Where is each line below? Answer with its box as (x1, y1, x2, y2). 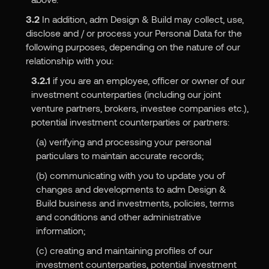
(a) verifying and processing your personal (36, 136, 212, 148)
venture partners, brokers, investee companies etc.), (31, 102, 249, 114)
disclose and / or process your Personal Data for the (25, 27, 242, 39)
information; (36, 225, 86, 237)
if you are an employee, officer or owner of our (50, 74, 245, 86)
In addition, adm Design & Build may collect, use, (39, 13, 244, 25)
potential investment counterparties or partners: (31, 116, 229, 128)
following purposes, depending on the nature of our (25, 41, 240, 53)
